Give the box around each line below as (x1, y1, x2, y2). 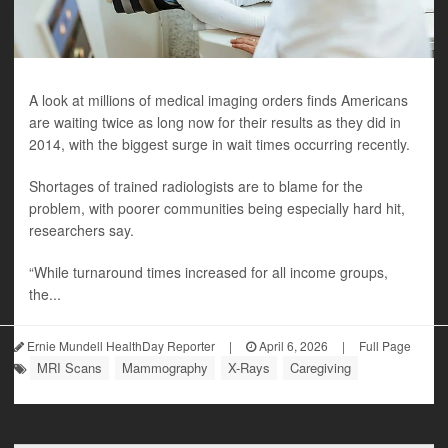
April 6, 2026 (256, 337, 328, 355)
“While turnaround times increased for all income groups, (29, 262, 388, 283)
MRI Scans (37, 358, 102, 378)
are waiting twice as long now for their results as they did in (29, 112, 401, 133)
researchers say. (29, 220, 134, 241)
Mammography (122, 358, 208, 378)
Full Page (359, 337, 411, 355)
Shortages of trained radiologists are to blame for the (29, 176, 363, 197)
